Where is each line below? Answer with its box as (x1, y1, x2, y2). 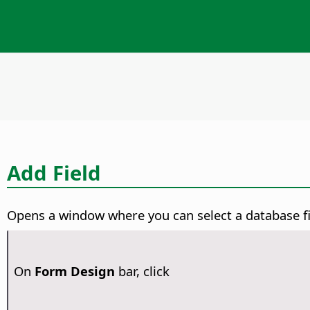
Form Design (34, 262, 115, 280)
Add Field (7, 158, 101, 187)
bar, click (114, 262, 170, 280)
